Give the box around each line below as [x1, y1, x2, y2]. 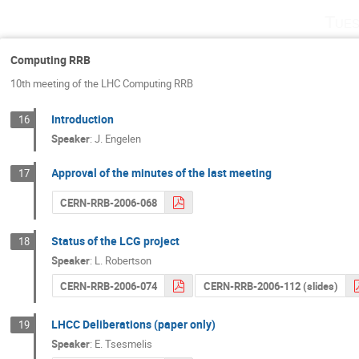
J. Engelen [95, 131, 142, 147]
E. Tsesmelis [95, 337, 153, 352]
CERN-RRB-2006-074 [59, 279, 157, 294]
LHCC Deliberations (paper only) [51, 316, 216, 332]
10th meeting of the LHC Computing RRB [10, 76, 193, 91]
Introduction [51, 111, 115, 127]
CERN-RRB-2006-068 [59, 196, 157, 211]
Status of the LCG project [51, 232, 180, 248]
